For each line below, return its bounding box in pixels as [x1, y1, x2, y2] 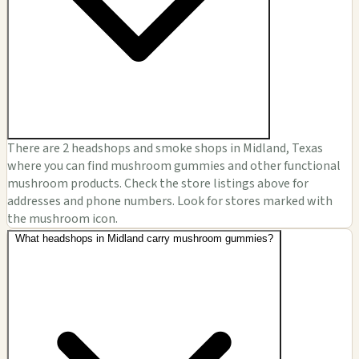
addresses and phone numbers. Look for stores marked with [7, 192, 333, 211]
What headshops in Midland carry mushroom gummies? [15, 232, 273, 245]
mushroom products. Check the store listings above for [7, 175, 309, 193]
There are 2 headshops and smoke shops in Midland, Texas [7, 139, 323, 158]
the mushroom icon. [7, 210, 118, 228]
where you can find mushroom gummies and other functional [7, 157, 341, 175]
